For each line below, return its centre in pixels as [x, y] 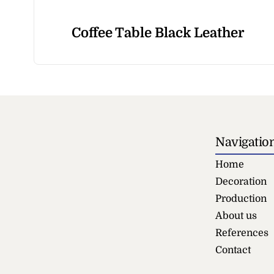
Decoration [241, 181]
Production [241, 198]
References [242, 233]
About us [236, 216]
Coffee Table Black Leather [157, 32]
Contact [233, 250]
